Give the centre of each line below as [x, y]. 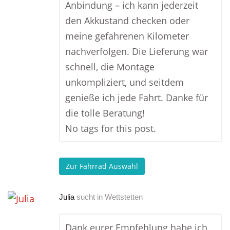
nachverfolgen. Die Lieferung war [137, 51]
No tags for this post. [111, 128]
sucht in [90, 197]
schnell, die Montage [110, 67]
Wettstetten [124, 197]
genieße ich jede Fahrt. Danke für [137, 98]
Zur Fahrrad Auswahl [102, 166]
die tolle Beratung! [105, 113]
